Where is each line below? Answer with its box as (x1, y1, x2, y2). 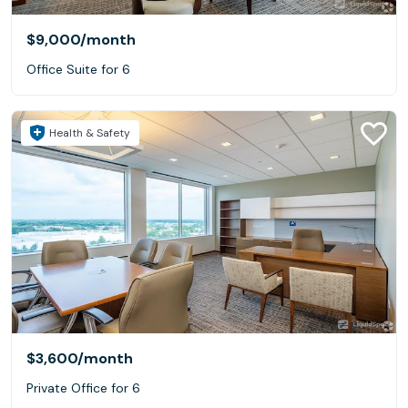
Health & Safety (49, 125, 130, 140)
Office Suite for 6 (26, 60, 130, 77)
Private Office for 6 (26, 380, 140, 397)
